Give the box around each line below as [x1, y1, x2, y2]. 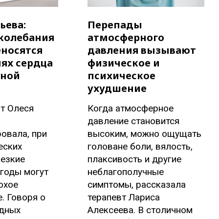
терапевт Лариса [88, 192, 160, 203]
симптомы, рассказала [88, 179, 186, 191]
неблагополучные [88, 166, 164, 178]
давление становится [88, 115, 180, 127]
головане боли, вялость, [88, 141, 193, 153]
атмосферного [88, 31, 165, 44]
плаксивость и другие [88, 153, 182, 165]
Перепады [88, 18, 143, 32]
